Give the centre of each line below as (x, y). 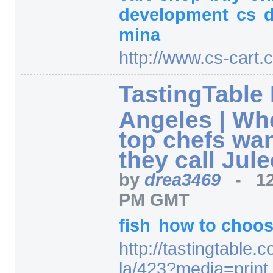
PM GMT (154, 200)
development (176, 14)
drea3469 (185, 179)
